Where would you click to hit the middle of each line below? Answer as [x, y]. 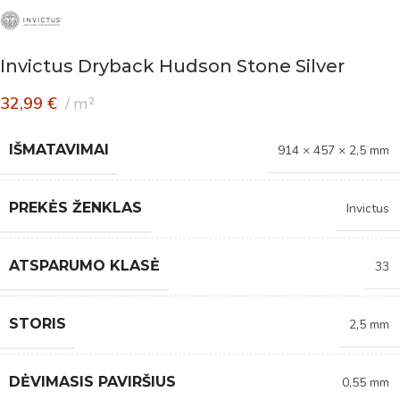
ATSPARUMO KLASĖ [84, 265]
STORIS [37, 323]
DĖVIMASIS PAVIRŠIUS [92, 381]
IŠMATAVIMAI [59, 149]
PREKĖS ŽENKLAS [75, 207]
